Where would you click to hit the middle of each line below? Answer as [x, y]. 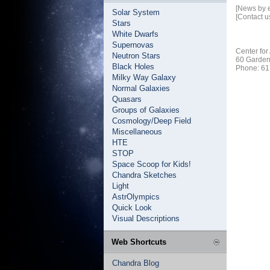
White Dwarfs [135, 34]
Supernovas [133, 45]
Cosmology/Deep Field [152, 121]
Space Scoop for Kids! [152, 164]
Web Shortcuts [139, 242]
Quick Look [132, 208]
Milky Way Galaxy [144, 77]
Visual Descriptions [146, 218]
